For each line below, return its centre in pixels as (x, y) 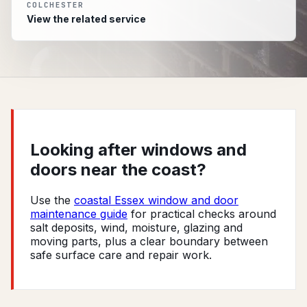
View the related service (86, 19)
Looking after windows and (138, 149)
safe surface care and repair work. (121, 255)
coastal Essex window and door (156, 200)
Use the (52, 200)
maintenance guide (79, 213)
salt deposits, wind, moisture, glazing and (136, 227)
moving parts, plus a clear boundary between (149, 241)
